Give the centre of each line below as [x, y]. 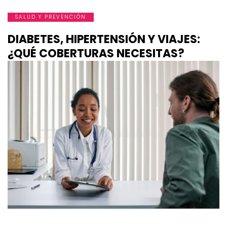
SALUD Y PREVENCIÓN [51, 17]
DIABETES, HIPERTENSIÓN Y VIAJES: [104, 40]
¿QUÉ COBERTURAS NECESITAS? [96, 54]
